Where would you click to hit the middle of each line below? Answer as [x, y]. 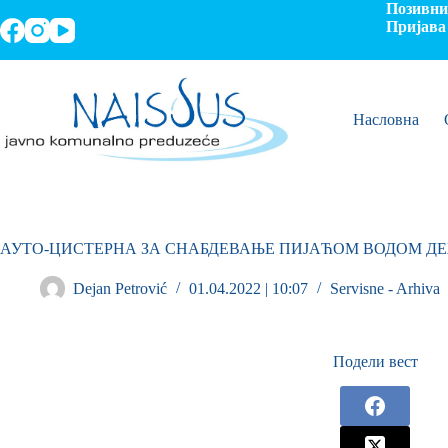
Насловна [385, 119]
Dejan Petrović [120, 289]
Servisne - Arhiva [385, 289]
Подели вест [375, 361]
